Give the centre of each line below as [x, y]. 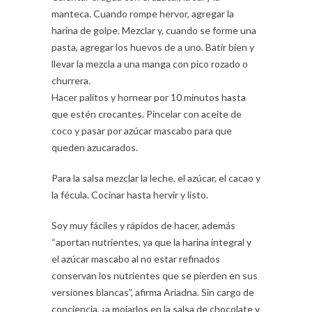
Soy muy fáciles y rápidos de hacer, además [143, 225]
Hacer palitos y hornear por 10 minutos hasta [149, 97]
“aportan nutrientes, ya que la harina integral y [151, 242]
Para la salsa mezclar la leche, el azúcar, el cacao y [156, 178]
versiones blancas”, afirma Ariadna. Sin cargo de [153, 292]
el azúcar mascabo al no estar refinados [136, 258]
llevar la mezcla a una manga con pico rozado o [150, 63]
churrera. [71, 80]
